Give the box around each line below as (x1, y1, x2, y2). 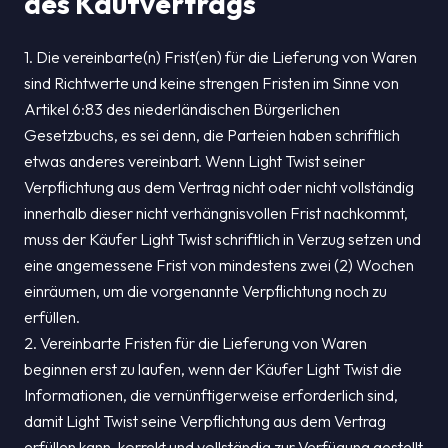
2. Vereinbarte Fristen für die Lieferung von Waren (24, 333, 367, 353)
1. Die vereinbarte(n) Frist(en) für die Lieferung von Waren (24, 47, 417, 67)
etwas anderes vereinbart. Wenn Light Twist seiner (24, 151, 365, 171)
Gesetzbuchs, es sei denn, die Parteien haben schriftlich (24, 125, 400, 145)
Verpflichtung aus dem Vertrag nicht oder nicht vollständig (24, 177, 414, 197)
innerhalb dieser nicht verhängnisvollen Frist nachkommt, (24, 203, 408, 223)
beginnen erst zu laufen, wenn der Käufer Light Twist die (24, 359, 402, 379)
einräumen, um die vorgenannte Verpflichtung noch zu (24, 281, 387, 301)
